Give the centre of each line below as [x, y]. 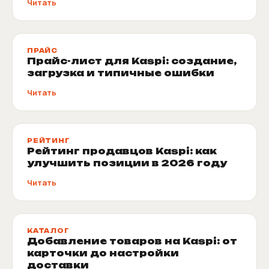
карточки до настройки [103, 253]
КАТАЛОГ [48, 230]
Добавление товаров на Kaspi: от [132, 241]
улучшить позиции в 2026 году [127, 163]
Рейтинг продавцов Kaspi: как [122, 151]
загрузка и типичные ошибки [121, 73]
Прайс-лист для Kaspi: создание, [132, 61]
